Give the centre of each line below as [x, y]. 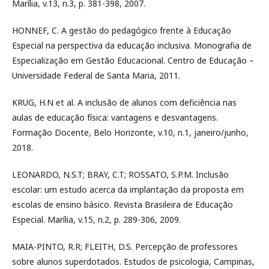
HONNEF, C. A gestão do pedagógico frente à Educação [122, 30]
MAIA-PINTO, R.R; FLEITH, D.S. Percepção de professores [125, 246]
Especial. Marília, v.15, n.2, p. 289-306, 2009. [96, 219]
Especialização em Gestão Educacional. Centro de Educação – [133, 60]
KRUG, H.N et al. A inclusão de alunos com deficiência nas [124, 102]
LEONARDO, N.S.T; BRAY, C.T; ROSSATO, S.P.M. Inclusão [120, 174]
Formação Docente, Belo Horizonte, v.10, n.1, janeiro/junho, [130, 132]
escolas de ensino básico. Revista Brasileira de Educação [122, 204]
